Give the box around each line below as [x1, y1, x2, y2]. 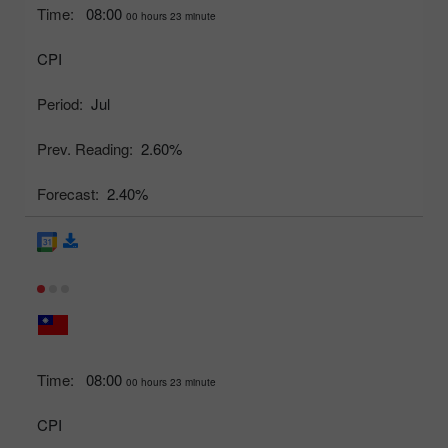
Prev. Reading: [37, 138, 133, 160]
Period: [37, 93, 83, 115]
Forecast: [37, 183, 99, 205]
